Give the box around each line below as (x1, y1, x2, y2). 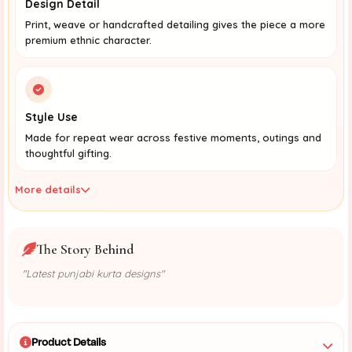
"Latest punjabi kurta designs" (22, 266, 164, 280)
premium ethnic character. (25, 33, 152, 46)
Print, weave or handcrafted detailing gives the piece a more (25, 17, 325, 31)
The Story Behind (36, 240, 134, 258)
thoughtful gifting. (25, 146, 112, 159)
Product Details (31, 334, 106, 350)
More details (15, 182, 81, 196)
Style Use (25, 109, 78, 124)
